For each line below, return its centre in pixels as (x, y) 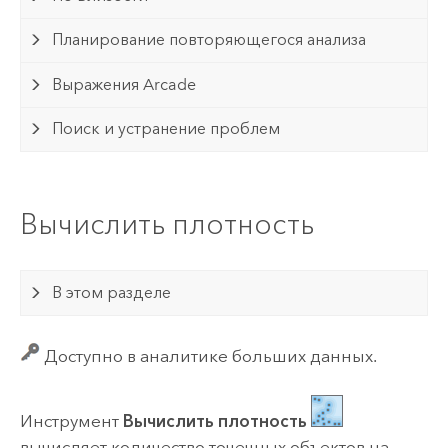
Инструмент (71, 421)
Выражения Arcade (124, 84)
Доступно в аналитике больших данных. (208, 356)
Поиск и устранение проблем (166, 129)
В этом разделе (112, 292)
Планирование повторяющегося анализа (209, 40)
